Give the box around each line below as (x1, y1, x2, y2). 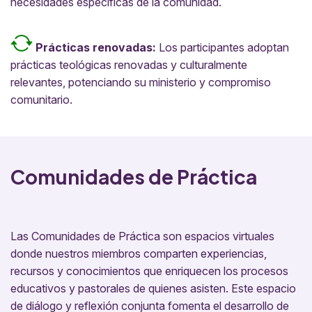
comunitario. (10, 92, 72, 107)
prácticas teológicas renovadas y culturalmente (10, 57, 247, 72)
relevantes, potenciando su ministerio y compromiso (10, 75, 271, 89)
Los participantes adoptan (156, 40, 289, 54)
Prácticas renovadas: (36, 40, 156, 54)
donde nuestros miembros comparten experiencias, (10, 246, 267, 260)
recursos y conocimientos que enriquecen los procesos (10, 263, 288, 278)
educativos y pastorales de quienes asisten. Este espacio (10, 281, 296, 295)
